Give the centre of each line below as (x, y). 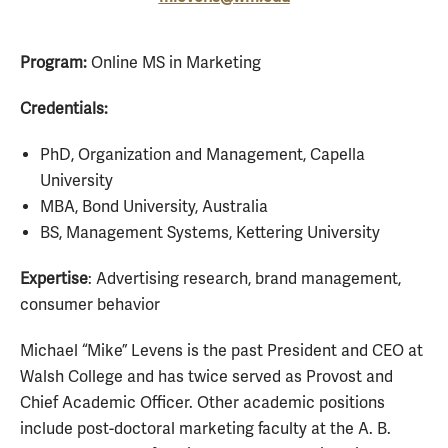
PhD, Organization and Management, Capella (202, 155)
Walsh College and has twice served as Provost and (206, 377)
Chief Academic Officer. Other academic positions (202, 403)
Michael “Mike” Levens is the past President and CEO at (221, 351)
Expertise (54, 279)
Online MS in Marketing (176, 63)
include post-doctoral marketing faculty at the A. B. (205, 429)
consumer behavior (90, 305)
